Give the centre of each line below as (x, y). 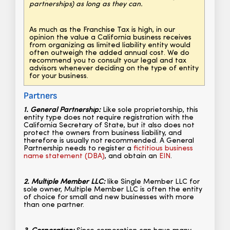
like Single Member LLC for (152, 182)
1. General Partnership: (62, 110)
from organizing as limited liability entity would (110, 46)
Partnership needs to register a (79, 149)
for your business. (59, 76)
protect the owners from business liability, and (103, 133)
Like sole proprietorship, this (149, 110)
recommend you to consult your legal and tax (108, 61)
